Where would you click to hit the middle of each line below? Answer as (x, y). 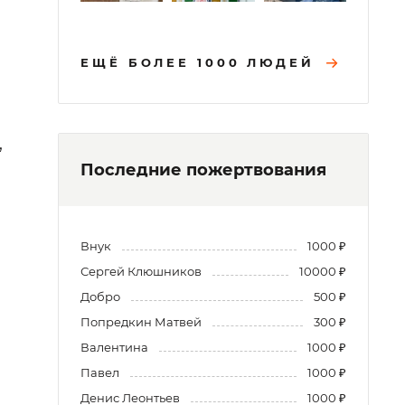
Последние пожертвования (203, 170)
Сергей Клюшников (141, 272)
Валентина (114, 348)
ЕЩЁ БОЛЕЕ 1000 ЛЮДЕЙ (198, 63)
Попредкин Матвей (141, 322)
